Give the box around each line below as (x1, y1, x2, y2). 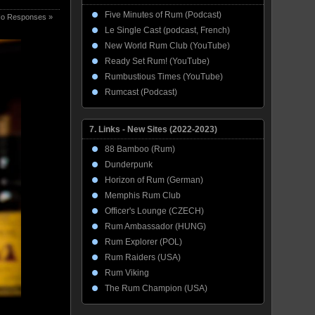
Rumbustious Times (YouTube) (105, 72, 223, 82)
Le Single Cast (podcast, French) (105, 25, 230, 35)
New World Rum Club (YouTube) (105, 41, 230, 51)
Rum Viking (105, 268, 149, 278)
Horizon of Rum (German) (105, 175, 203, 185)
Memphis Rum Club (105, 191, 181, 200)
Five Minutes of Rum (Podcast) (105, 10, 221, 20)
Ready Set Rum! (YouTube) (105, 56, 210, 66)
